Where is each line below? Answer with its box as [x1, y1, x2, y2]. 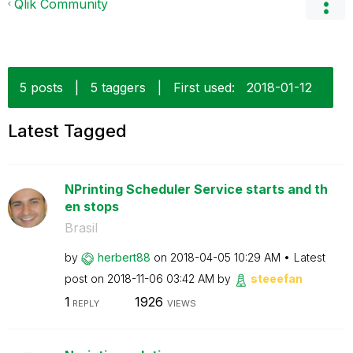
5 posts [20, 80, 63, 95]
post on [64, 272, 107, 285]
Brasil [64, 220, 98, 236]
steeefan [250, 272, 303, 285]
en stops [64, 199, 119, 214]
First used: [173, 80, 235, 95]
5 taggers [91, 80, 146, 95]
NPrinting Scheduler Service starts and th [64, 181, 328, 197]
